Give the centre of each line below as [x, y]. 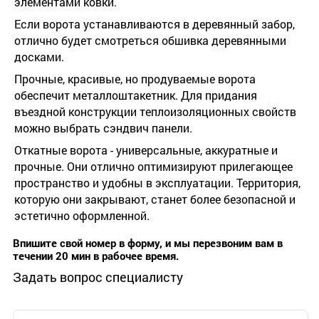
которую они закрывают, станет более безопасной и [155, 199]
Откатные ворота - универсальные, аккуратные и [146, 150]
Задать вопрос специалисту [98, 277]
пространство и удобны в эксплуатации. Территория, [157, 183]
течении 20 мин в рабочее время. [96, 256]
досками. [39, 57]
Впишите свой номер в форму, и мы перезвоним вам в [148, 243]
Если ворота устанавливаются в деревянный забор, [155, 24]
